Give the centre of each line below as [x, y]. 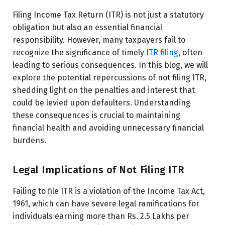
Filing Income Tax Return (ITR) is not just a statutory [108, 15]
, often [190, 52]
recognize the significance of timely [79, 52]
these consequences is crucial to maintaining [96, 115]
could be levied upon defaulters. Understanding [101, 102]
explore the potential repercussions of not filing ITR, [109, 77]
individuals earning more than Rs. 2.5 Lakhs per [101, 216]
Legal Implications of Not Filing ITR [99, 170]
